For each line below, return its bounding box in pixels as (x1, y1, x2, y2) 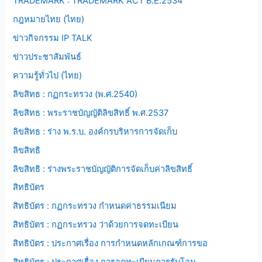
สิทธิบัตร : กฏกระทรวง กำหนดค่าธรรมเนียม (13, 201, 177, 212)
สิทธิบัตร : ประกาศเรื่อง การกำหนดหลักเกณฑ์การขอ (13, 238, 208, 249)
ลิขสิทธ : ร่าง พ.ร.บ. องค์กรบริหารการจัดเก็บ (13, 126, 178, 137)
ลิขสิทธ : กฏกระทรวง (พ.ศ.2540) (13, 88, 138, 99)
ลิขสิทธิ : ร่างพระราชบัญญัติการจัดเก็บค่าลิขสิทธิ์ (13, 163, 193, 174)
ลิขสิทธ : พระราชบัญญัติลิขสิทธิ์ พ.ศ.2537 (13, 107, 169, 118)
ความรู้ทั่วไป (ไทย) (13, 70, 82, 81)
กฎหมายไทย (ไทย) (13, 14, 85, 25)
